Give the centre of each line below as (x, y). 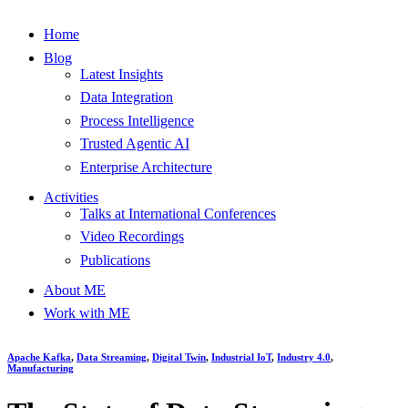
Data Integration (127, 97)
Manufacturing (41, 367)
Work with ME (87, 313)
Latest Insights (122, 74)
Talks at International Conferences (178, 213)
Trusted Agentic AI (135, 144)
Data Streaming (112, 357)
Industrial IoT (241, 357)
